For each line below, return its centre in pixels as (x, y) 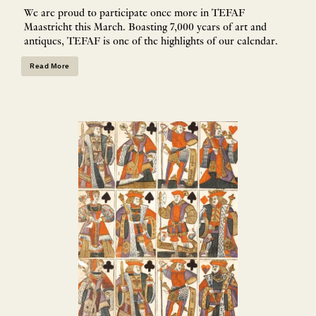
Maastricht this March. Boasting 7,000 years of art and (145, 28)
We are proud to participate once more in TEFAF (134, 14)
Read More (50, 66)
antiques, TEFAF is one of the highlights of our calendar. (151, 42)
